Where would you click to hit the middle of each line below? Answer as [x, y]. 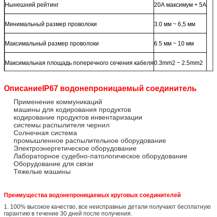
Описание [23, 88]
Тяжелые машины [42, 171]
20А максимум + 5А [180, 5]
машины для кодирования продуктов [72, 109]
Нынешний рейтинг [32, 5]
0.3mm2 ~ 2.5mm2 [178, 63]
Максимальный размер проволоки [52, 43]
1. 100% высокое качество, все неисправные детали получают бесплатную [107, 207]
